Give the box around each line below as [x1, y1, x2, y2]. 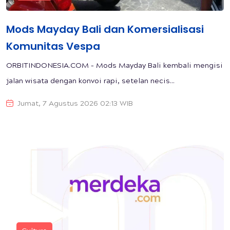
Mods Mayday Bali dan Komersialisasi [6, 22, 204, 37]
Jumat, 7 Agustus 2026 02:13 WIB [17, 100, 133, 109]
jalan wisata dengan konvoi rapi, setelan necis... [6, 78, 175, 86]
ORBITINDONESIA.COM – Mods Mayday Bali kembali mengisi [6, 62, 223, 71]
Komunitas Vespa [6, 39, 100, 54]
